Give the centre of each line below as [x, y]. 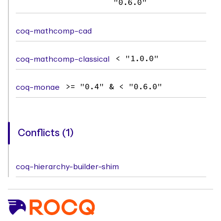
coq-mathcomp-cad [54, 31]
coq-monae [38, 87]
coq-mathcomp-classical [63, 59]
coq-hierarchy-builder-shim [67, 167]
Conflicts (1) [46, 133]
